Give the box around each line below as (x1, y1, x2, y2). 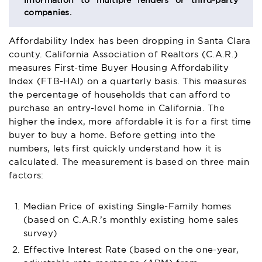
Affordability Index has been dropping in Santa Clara (9, 37, 251, 45)
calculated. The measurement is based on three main (9, 158, 249, 166)
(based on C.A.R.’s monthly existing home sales (23, 216, 239, 224)
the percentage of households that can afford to (9, 91, 231, 99)
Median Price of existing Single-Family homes (23, 202, 232, 211)
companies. (24, 9, 72, 16)
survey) (23, 229, 58, 237)
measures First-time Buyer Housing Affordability (9, 64, 229, 72)
